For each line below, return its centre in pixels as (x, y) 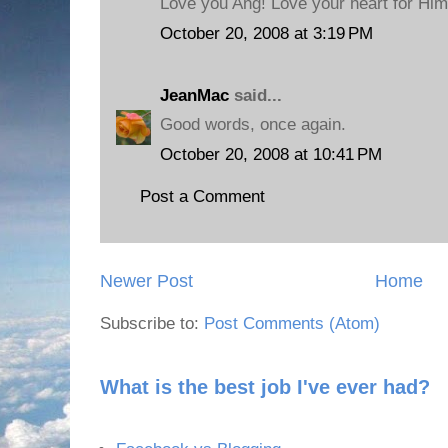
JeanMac (194, 95)
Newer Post (146, 280)
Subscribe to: (152, 323)
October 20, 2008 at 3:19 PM (266, 33)
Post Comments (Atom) (292, 323)
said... (255, 95)
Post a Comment (202, 196)
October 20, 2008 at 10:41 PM (271, 154)
